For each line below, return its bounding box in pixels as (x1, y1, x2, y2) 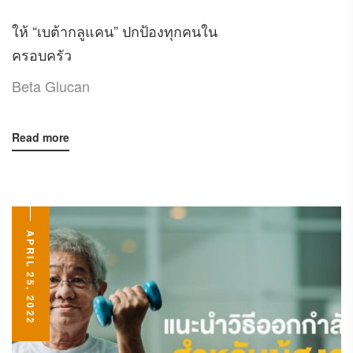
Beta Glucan (12, 76, 90, 97)
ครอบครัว (12, 44, 72, 65)
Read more (12, 129, 69, 146)
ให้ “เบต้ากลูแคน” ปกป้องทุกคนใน (12, 20, 217, 42)
